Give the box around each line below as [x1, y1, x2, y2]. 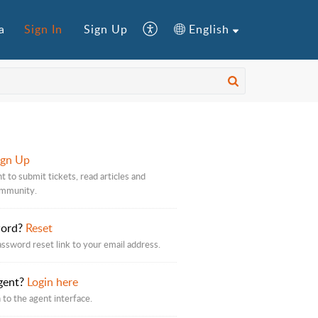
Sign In [24, 21, 63, 38]
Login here [27, 274, 78, 290]
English [189, 21, 230, 38]
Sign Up [84, 21, 128, 38]
